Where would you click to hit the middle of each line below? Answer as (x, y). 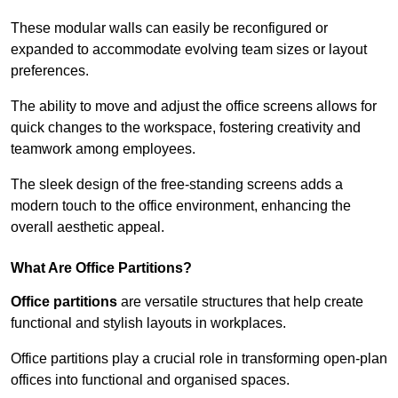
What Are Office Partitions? (101, 267)
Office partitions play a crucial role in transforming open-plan (199, 358)
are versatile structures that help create (240, 301)
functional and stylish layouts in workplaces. (150, 322)
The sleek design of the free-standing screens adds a (177, 184)
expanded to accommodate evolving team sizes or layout (189, 49)
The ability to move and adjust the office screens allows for (194, 106)
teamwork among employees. (105, 148)
